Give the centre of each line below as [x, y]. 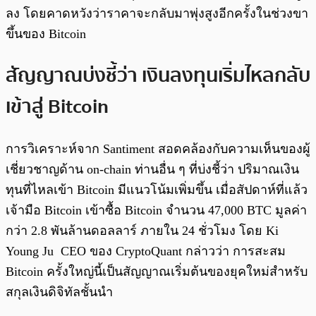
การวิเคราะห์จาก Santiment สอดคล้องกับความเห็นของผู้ [158, 149]
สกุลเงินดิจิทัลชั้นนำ [61, 292]
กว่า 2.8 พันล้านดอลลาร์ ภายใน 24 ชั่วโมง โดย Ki [142, 231]
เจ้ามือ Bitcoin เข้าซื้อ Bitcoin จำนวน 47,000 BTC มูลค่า [156, 211]
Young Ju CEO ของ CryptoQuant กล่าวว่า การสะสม [146, 251]
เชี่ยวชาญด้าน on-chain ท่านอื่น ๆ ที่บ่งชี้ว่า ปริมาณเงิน [152, 170]
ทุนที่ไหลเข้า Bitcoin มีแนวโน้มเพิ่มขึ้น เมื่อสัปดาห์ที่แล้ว [157, 190]
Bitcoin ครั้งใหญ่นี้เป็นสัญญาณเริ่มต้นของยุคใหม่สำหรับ [157, 272]
